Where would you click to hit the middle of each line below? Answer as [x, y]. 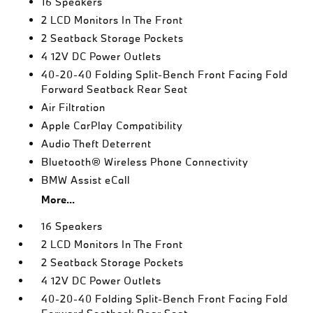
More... [58, 199]
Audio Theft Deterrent [97, 144]
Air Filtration [74, 107]
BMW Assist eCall [86, 180]
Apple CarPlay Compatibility [112, 125]
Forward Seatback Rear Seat [115, 89]
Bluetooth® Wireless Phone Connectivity [145, 162]
